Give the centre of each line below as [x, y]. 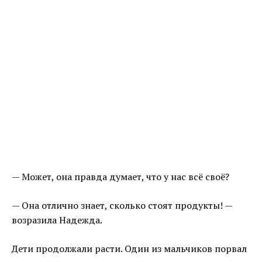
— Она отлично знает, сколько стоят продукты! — [122, 206]
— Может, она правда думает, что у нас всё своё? [120, 177]
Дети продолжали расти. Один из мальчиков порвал [129, 249]
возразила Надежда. [57, 220]
